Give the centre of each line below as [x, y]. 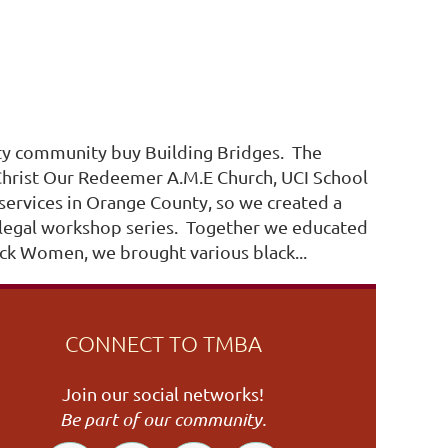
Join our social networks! [163, 394]
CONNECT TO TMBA [163, 343]
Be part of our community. [163, 419]
